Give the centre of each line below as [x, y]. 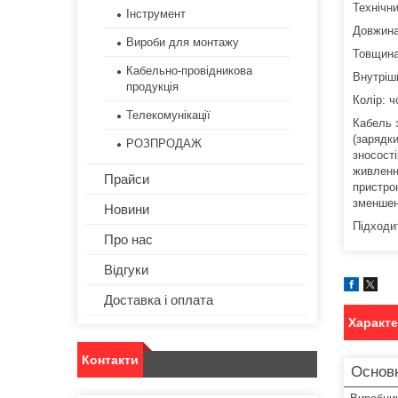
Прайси [127, 179]
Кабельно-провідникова [189, 71]
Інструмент [156, 14]
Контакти [110, 360]
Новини [127, 210]
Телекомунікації [168, 115]
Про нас [128, 240]
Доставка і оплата [159, 300]
